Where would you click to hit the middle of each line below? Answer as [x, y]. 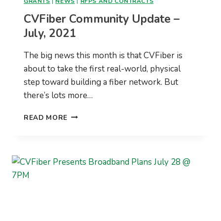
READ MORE [46, 117]
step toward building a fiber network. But [101, 82]
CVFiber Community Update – [102, 19]
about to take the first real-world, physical [102, 69]
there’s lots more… [58, 95]
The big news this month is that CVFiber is [103, 55]
